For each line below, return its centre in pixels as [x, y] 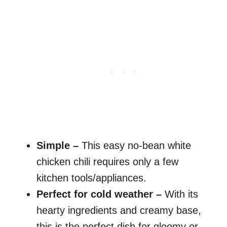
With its [181, 194]
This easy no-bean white [136, 146]
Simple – [59, 146]
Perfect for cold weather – [101, 194]
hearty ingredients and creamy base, [119, 211]
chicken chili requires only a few [107, 162]
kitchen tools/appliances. [91, 178]
